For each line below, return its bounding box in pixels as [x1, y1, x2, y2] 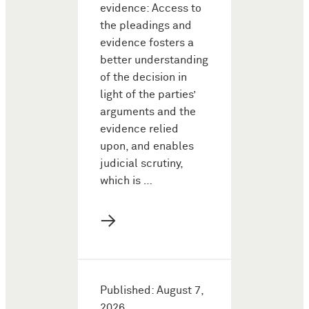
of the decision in [100, 71, 187, 83]
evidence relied [100, 123, 179, 135]
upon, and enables [100, 140, 194, 152]
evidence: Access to [100, 2, 201, 14]
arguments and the [100, 106, 196, 118]
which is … [100, 175, 152, 187]
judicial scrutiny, [100, 157, 183, 170]
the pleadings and [100, 19, 192, 32]
